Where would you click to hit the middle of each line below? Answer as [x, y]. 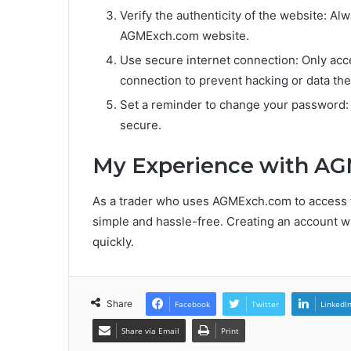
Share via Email [150, 330]
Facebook [192, 304]
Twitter [265, 304]
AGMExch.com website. [185, 36]
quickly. [113, 241]
